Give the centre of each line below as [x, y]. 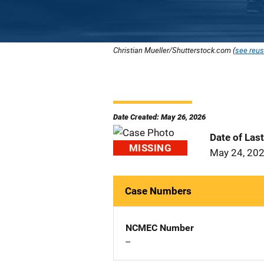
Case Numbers [158, 191]
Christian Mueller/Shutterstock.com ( [174, 50]
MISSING [150, 148]
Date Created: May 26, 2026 [159, 117]
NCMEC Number [160, 228]
